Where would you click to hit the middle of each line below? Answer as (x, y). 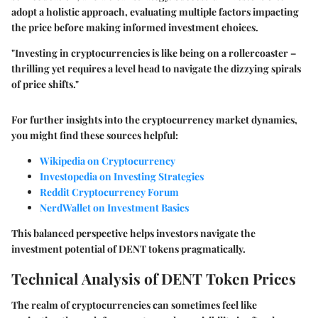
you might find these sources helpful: (95, 135)
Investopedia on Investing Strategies (122, 176)
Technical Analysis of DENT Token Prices (154, 278)
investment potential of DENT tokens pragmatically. (128, 248)
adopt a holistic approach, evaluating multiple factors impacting (155, 11)
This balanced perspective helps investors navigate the (133, 233)
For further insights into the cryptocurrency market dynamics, (154, 119)
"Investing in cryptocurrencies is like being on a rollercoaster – (154, 53)
